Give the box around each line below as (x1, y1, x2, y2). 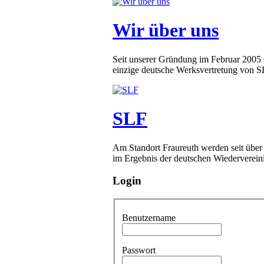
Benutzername (122, 212, 176, 223)
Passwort (122, 245, 156, 255)
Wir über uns (113, 19, 219, 41)
